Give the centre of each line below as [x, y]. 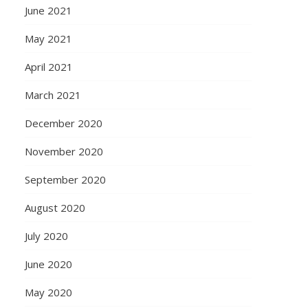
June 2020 [48, 264]
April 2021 [48, 67]
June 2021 [48, 10]
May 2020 [48, 292]
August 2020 [55, 208]
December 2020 [63, 123]
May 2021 [48, 38]
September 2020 [65, 179]
